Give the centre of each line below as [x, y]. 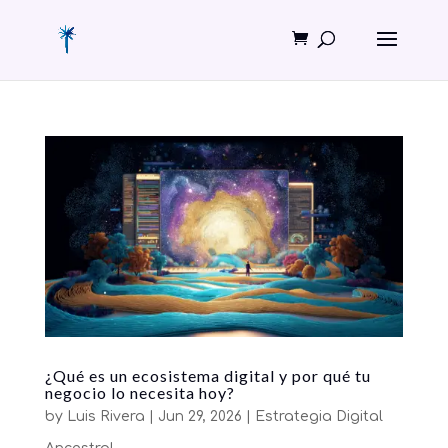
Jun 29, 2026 [199, 416]
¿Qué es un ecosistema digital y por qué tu [207, 375]
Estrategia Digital [318, 416]
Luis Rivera [105, 416]
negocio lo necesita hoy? [139, 392]
